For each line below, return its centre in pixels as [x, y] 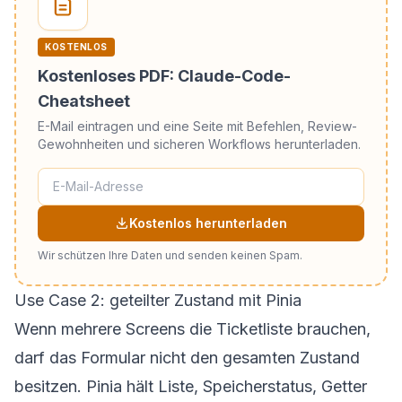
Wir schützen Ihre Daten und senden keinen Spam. [170, 255]
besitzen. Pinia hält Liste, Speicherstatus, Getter [191, 386]
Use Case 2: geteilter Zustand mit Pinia [158, 300]
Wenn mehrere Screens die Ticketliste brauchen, [192, 328]
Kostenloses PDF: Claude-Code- [164, 75]
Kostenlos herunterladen [208, 223]
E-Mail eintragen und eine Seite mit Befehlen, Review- [197, 126]
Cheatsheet [84, 100]
